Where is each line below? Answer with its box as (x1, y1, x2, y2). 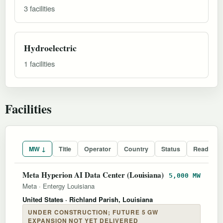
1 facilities (24, 58, 55, 69)
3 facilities (24, 2, 55, 13)
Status (161, 144, 180, 153)
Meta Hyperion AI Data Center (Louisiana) (22, 169, 164, 180)
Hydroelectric (24, 41, 77, 54)
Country (124, 144, 148, 153)
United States (22, 194, 63, 204)
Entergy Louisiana (43, 181, 95, 191)
